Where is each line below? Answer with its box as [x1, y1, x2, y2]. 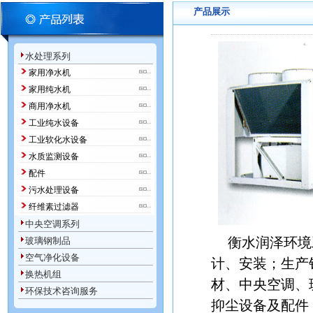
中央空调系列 [25, 219, 80, 229]
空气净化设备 [25, 252, 80, 263]
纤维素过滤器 [29, 202, 79, 212]
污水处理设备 [29, 185, 79, 195]
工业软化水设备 [29, 135, 87, 145]
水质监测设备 [29, 152, 79, 161]
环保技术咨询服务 [25, 286, 98, 296]
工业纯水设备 [29, 118, 79, 128]
